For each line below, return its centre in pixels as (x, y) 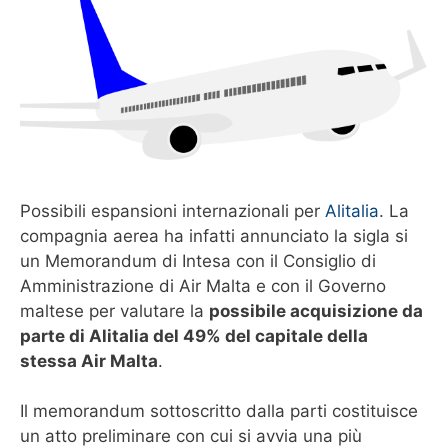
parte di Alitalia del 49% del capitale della (194, 335)
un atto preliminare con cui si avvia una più (191, 435)
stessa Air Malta (89, 360)
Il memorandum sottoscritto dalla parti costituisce (219, 410)
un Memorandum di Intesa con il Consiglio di (198, 260)
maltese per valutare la (114, 310)
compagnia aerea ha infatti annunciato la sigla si (214, 235)
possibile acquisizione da (316, 310)
